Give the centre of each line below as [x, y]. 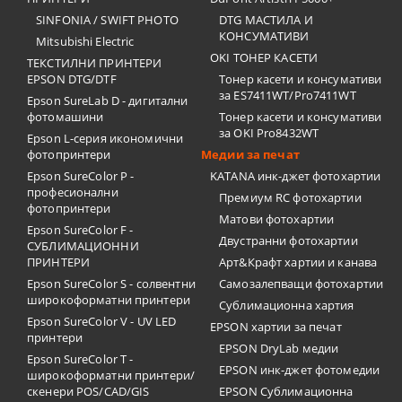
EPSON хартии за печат [276, 327]
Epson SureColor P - [81, 176]
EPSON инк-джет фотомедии [300, 370]
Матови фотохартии [277, 219]
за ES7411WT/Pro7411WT [288, 95]
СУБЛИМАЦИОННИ [83, 246]
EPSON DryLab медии [279, 348]
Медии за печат [250, 154]
